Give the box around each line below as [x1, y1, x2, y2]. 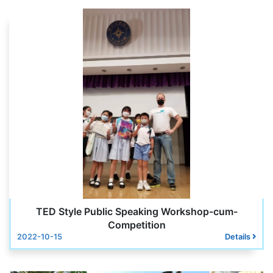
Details [225, 232, 252, 242]
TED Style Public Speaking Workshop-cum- [35, 205, 238, 218]
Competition [107, 219, 166, 232]
